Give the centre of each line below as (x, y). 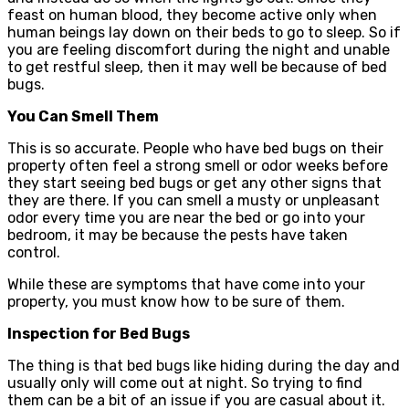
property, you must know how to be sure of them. (176, 301)
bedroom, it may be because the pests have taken (178, 235)
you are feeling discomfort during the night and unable (199, 49)
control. (36, 252)
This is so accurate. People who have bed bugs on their (195, 148)
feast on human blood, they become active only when (192, 15)
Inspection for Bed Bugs (99, 333)
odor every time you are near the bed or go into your (186, 217)
